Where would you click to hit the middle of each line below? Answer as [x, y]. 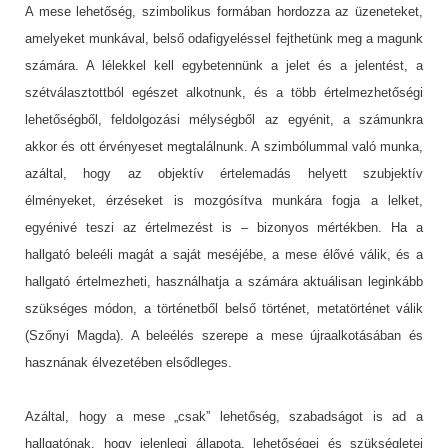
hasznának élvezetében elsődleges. [128, 362]
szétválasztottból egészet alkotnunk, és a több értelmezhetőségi [224, 92]
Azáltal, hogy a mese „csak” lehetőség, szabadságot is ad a [224, 416]
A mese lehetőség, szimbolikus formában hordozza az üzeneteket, [224, 11]
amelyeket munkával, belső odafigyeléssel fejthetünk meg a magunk [224, 38]
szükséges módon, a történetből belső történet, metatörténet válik [224, 308]
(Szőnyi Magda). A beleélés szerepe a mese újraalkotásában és [224, 335]
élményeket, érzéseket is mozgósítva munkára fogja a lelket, [224, 200]
